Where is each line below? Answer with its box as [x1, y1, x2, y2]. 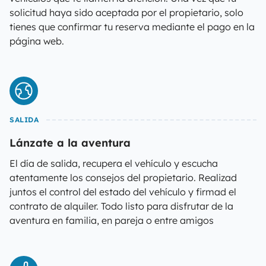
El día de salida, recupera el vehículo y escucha [9, 157, 218, 169]
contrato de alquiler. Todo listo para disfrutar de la [9, 200, 233, 212]
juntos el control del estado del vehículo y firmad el [9, 186, 236, 198]
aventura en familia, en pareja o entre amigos [9, 214, 214, 226]
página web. [9, 35, 64, 47]
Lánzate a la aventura [9, 136, 131, 150]
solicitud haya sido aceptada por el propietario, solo [9, 7, 243, 18]
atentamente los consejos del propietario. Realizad [9, 172, 237, 183]
